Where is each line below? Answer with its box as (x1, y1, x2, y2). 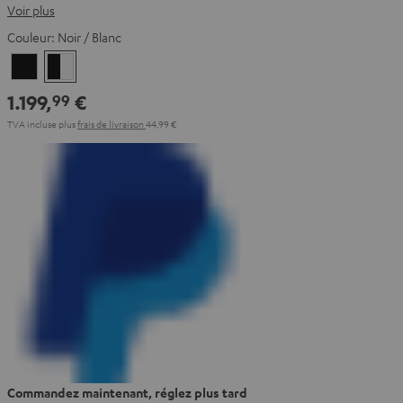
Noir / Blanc (58, 29, 121, 45)
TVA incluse (7, 117, 58, 130)
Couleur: (7, 29, 58, 45)
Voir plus (7, 2, 55, 18)
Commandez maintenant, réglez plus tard (7, 384, 247, 401)
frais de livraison (77, 117, 146, 130)
